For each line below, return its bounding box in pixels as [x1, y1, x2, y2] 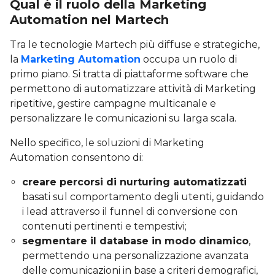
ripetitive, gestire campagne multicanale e [10, 97, 216, 109]
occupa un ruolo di [141, 53, 237, 65]
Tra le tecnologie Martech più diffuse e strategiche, [10, 38, 260, 50]
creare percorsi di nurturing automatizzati [22, 176, 247, 188]
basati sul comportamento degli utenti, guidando [22, 190, 264, 203]
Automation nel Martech [10, 12, 169, 27]
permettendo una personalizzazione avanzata [22, 249, 249, 261]
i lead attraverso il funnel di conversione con [22, 205, 238, 217]
